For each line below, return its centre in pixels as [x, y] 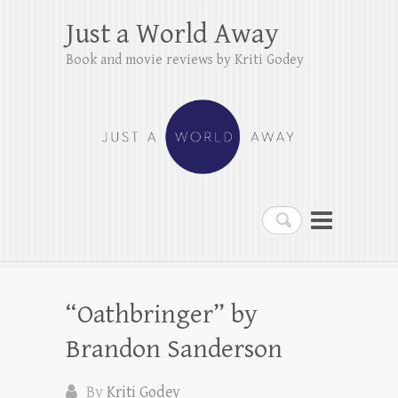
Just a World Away [172, 34]
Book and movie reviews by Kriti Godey [185, 60]
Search [284, 218]
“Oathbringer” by [162, 314]
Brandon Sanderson [174, 349]
